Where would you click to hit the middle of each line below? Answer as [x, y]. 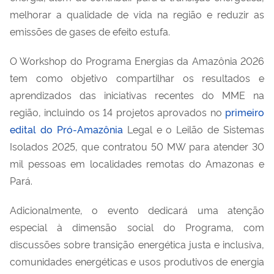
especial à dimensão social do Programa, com [137, 227]
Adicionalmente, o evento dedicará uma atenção [137, 209]
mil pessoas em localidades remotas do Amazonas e [137, 163]
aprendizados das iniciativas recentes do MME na [137, 94]
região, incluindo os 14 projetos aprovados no [117, 112]
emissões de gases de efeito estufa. [91, 31]
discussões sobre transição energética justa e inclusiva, [137, 244]
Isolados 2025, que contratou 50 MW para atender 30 [137, 146]
